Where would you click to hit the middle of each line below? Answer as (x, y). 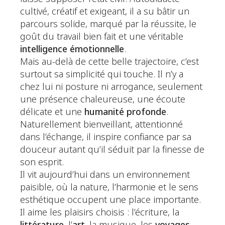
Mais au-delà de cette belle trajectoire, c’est (109, 62)
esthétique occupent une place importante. (110, 200)
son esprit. (42, 162)
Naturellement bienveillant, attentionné (101, 125)
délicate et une (52, 112)
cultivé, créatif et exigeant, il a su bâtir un (105, 12)
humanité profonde (125, 112)
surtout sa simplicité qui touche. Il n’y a (102, 75)
